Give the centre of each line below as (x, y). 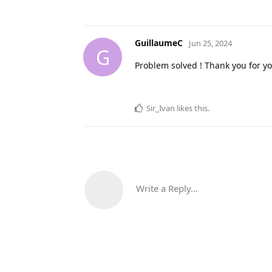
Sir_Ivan (161, 108)
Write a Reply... (167, 189)
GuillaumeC (159, 43)
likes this (191, 108)
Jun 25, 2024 (210, 43)
